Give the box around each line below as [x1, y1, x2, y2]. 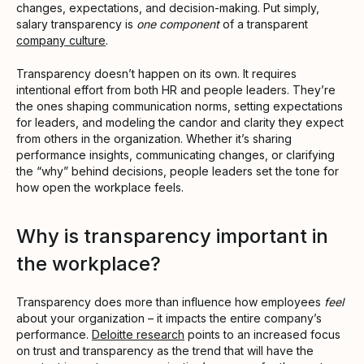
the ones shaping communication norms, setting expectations [16, 98, 343, 113]
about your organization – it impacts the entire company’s [16, 310, 322, 325]
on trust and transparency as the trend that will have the [16, 343, 314, 357]
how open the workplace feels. [16, 180, 184, 194]
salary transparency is [16, 16, 136, 31]
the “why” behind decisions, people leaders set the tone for [16, 163, 339, 178]
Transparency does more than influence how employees [16, 294, 324, 309]
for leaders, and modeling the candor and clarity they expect [16, 115, 344, 129]
